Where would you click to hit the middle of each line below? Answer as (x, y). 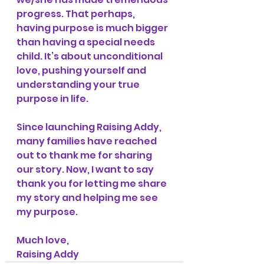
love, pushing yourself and (82, 70)
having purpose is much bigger (93, 28)
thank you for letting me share (93, 184)
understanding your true (79, 85)
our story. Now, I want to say (86, 169)
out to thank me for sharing (85, 155)
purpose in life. (53, 99)
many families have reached (88, 141)
